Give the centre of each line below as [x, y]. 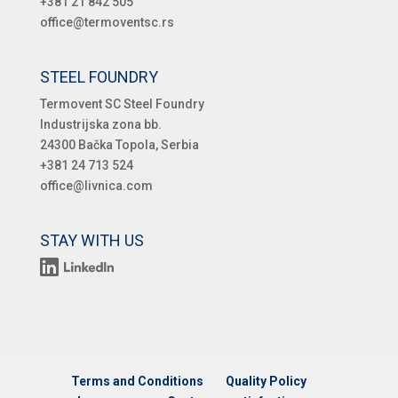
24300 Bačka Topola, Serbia [119, 145]
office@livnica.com [96, 186]
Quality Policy [267, 381]
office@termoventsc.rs [107, 23]
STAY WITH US [92, 241]
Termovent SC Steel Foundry [122, 104]
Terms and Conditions [138, 381]
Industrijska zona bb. [100, 125]
